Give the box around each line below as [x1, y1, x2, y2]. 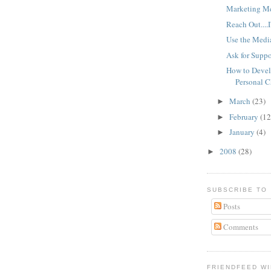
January [229, 126, 256, 138]
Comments [221, 221, 258, 232]
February [229, 111, 260, 122]
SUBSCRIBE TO [207, 186, 268, 193]
